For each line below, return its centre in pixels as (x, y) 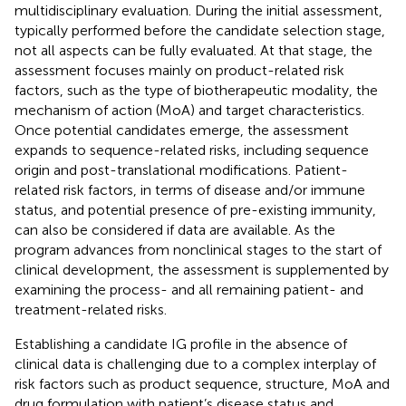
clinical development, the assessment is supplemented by (202, 269)
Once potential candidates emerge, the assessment (182, 130)
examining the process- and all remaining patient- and (189, 289)
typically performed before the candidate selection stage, (200, 30)
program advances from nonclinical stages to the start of (198, 249)
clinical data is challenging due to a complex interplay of (195, 363)
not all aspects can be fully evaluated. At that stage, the (193, 50)
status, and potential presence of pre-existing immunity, (195, 209)
